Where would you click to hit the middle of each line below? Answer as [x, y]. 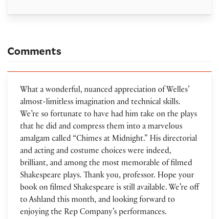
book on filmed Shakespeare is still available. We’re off [109, 188]
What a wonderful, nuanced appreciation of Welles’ [105, 90]
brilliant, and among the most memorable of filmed [106, 164]
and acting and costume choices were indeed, [95, 152]
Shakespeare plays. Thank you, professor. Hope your [107, 176]
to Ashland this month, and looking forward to [97, 200]
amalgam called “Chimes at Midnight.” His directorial [108, 139]
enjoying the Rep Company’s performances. [93, 213]
